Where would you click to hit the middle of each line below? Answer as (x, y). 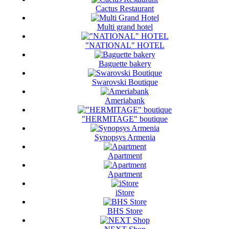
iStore (125, 193)
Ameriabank (125, 101)
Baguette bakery (125, 64)
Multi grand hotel (125, 27)
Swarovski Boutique (125, 82)
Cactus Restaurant (125, 9)
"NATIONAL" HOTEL (125, 45)
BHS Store (125, 211)
